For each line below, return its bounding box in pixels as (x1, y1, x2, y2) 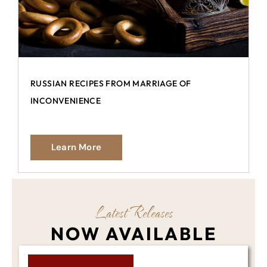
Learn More (51, 141, 101, 153)
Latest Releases (94, 201, 173, 223)
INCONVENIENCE (30, 95, 101, 106)
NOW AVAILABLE (50, 222, 217, 245)
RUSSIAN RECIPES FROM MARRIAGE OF (30, 77, 191, 89)
